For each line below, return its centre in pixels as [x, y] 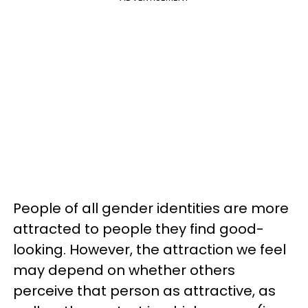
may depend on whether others [124, 270]
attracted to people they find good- [139, 229]
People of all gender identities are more [151, 208]
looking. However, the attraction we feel [150, 250]
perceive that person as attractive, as [144, 291]
